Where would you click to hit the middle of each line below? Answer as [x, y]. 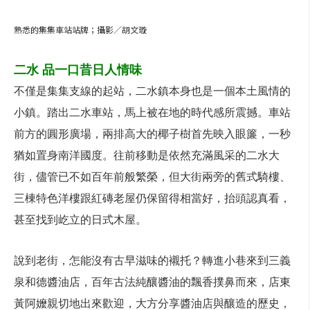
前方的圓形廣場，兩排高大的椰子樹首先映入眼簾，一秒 [152, 134]
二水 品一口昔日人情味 [78, 70]
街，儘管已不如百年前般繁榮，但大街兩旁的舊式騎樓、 [152, 177]
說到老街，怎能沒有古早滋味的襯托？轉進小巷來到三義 [152, 261]
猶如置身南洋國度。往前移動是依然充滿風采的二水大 [147, 155]
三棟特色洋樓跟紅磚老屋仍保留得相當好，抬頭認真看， [152, 198]
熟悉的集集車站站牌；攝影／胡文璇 [80, 29]
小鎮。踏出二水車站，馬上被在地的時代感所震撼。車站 [152, 112]
